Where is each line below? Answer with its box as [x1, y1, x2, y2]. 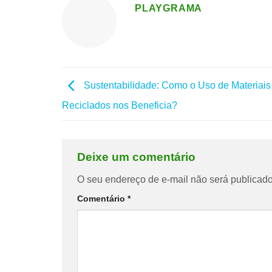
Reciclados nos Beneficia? [62, 100, 177, 111]
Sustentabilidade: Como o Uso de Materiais [81, 80, 271, 91]
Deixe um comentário [77, 150, 199, 163]
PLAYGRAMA [135, 3, 203, 14]
